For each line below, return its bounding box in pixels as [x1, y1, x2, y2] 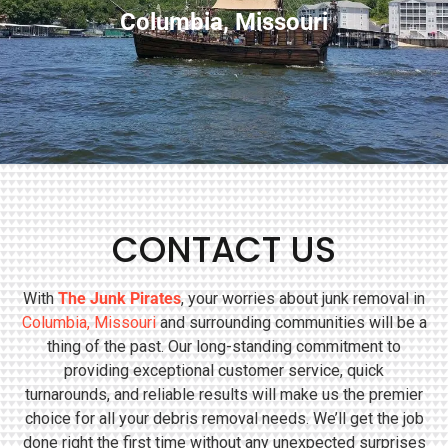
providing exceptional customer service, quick [64, 360, 384, 380]
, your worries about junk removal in [181, 288, 425, 308]
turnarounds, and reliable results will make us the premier [25, 384, 423, 404]
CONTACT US [112, 224, 336, 274]
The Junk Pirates [58, 288, 181, 308]
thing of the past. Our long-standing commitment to [47, 336, 401, 356]
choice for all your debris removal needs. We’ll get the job [24, 408, 424, 428]
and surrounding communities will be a [155, 312, 427, 332]
